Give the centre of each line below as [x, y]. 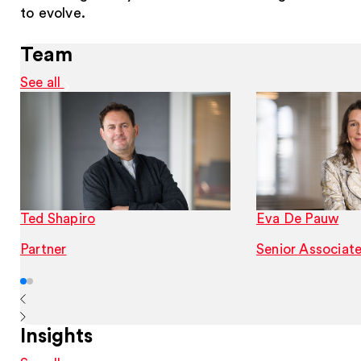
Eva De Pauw [298, 218]
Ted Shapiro [58, 218]
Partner [44, 249]
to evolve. [53, 13]
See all [42, 83]
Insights [56, 336]
